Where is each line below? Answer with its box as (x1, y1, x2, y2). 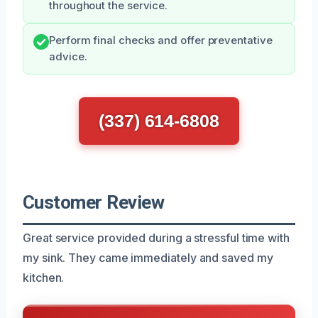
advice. (49, 50, 87, 63)
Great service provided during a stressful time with (23, 230, 290, 245)
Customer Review (23, 191, 165, 213)
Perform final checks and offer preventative (49, 33, 273, 47)
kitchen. (23, 270, 65, 285)
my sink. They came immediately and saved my (23, 250, 273, 265)
